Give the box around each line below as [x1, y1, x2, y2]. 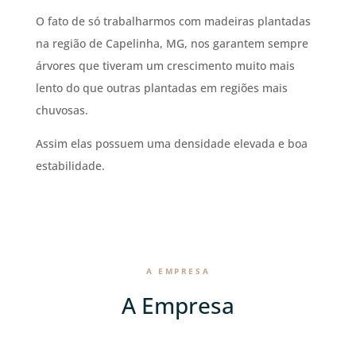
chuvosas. [35, 102, 88, 118]
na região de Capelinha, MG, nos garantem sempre [35, 35, 308, 51]
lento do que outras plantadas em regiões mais [35, 79, 288, 95]
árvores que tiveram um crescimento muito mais [35, 57, 295, 73]
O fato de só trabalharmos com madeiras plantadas [35, 13, 311, 29]
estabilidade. [35, 157, 105, 173]
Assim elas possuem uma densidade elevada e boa [35, 135, 308, 151]
